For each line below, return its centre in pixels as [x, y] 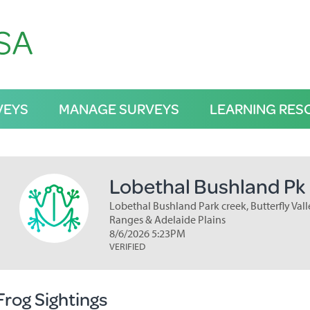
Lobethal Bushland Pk [207, 186]
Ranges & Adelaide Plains [167, 219]
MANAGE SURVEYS [119, 109]
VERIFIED [127, 246]
